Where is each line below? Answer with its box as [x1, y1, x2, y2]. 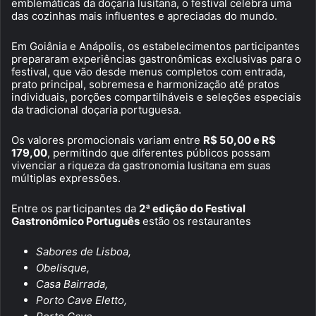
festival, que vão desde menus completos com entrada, [11, 64, 286, 78]
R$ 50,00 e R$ [203, 133, 276, 147]
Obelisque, [36, 260, 90, 274]
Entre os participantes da [11, 201, 139, 215]
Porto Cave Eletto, [36, 293, 127, 307]
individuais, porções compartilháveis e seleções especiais [11, 90, 301, 104]
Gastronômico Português [11, 214, 140, 228]
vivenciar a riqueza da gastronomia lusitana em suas [11, 158, 271, 172]
